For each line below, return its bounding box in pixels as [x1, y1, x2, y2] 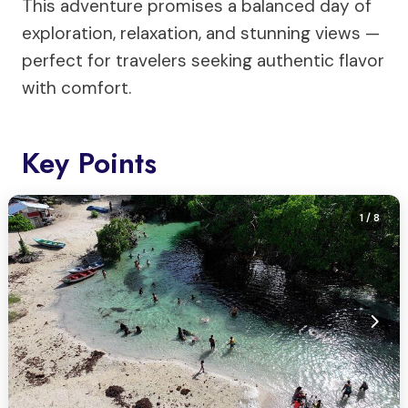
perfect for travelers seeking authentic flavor [22, 49, 384, 72]
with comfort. [22, 76, 131, 99]
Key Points [22, 142, 157, 184]
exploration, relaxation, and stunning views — [22, 22, 380, 45]
